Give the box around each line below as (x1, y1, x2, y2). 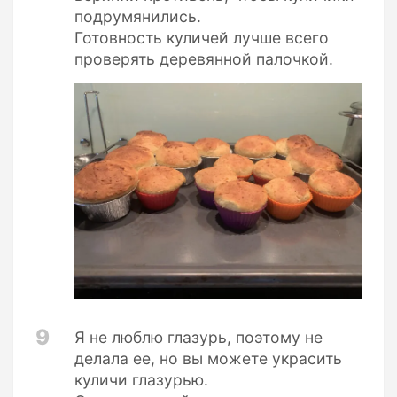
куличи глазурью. (74, 370, 208, 389)
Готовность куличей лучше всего (74, 27, 329, 47)
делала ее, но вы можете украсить (74, 348, 342, 368)
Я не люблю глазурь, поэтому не (74, 327, 323, 346)
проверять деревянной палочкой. (74, 49, 333, 68)
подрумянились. (74, 6, 201, 26)
